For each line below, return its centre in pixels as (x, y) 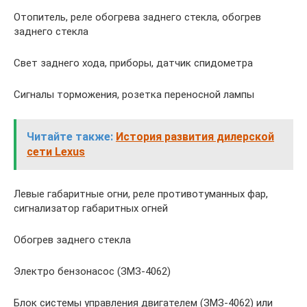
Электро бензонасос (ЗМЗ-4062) (92, 271)
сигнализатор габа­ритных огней (91, 208)
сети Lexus (56, 151)
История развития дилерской (195, 136)
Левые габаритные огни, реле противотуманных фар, (141, 194)
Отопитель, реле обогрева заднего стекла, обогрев (137, 17)
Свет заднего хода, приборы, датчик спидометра (133, 63)
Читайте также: (70, 136)
